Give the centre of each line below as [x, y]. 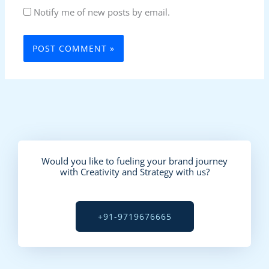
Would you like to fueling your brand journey [134, 161]
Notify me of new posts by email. [102, 12]
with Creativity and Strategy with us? [134, 172]
